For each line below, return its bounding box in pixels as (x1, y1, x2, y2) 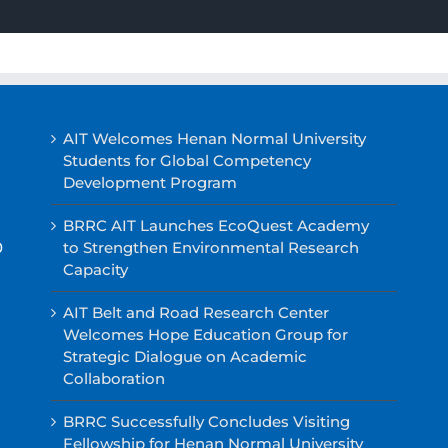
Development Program (62, 172, 237, 192)
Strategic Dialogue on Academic (62, 346, 307, 366)
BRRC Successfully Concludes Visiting (62, 411, 350, 431)
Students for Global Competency (62, 150, 311, 170)
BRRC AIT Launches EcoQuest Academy (62, 215, 369, 235)
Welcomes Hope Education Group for (62, 324, 348, 344)
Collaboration (62, 368, 165, 388)
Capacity (62, 259, 128, 279)
